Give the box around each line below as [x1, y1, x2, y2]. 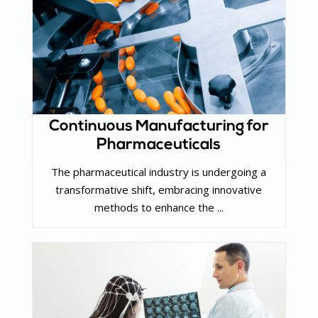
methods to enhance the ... [94, 200, 224, 215]
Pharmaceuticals [97, 136, 221, 153]
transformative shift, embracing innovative [55, 182, 263, 197]
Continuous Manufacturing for [48, 118, 269, 135]
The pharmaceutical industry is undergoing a [51, 165, 267, 180]
